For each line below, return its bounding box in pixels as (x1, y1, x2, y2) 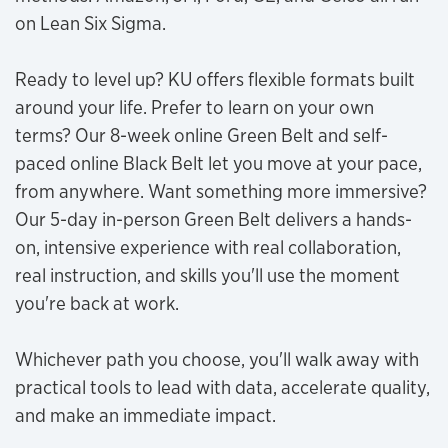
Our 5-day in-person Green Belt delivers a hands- (15, 205, 412, 232)
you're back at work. (15, 289, 179, 316)
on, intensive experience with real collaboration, (15, 233, 401, 260)
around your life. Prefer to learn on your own (15, 93, 374, 120)
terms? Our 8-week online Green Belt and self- (15, 121, 388, 148)
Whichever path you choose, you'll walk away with (15, 345, 419, 372)
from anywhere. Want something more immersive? (15, 177, 427, 204)
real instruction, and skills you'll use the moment (15, 261, 400, 288)
